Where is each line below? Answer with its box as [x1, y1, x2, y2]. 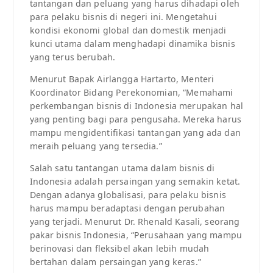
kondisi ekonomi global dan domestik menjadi [29, 24, 227, 36]
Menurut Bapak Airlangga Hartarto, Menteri [29, 73, 214, 85]
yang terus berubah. [29, 51, 116, 63]
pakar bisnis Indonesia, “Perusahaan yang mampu [29, 229, 242, 241]
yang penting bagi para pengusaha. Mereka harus [29, 113, 241, 126]
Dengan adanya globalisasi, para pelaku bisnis [29, 189, 226, 201]
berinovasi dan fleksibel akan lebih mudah [29, 243, 210, 255]
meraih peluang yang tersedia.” [29, 140, 162, 152]
